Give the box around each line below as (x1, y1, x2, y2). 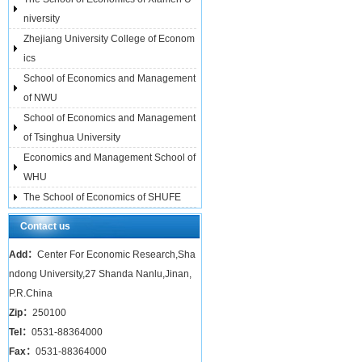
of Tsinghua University (23, 132, 120, 143)
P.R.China (9, 288, 53, 299)
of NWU (23, 92, 57, 103)
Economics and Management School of (23, 152, 196, 163)
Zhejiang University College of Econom (23, 33, 195, 44)
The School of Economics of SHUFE (23, 192, 181, 203)
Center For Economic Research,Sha (37, 249, 196, 260)
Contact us (20, 221, 70, 232)
